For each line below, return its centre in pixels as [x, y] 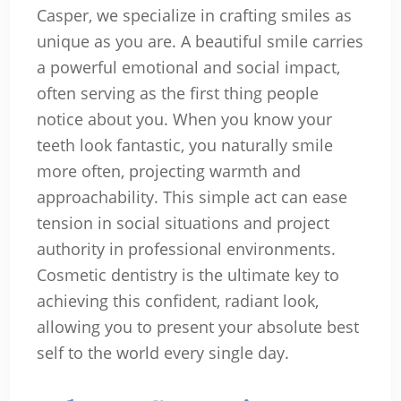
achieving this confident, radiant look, [177, 300]
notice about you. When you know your [184, 119]
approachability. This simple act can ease [192, 196]
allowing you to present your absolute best [197, 326]
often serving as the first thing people [177, 93]
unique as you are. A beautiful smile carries [200, 41]
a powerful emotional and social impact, [188, 67]
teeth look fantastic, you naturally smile [184, 145]
